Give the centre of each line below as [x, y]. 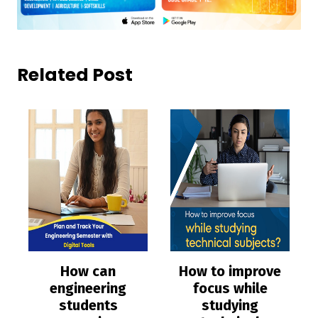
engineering [88, 288]
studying [230, 305]
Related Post [75, 75]
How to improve [230, 271]
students [88, 305]
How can [88, 271]
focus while [230, 288]
